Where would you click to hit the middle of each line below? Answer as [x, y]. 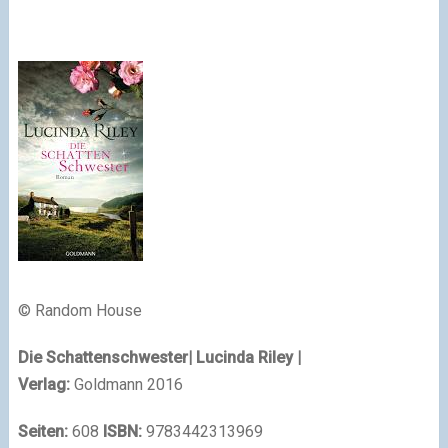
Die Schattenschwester [102, 357]
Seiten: [42, 431]
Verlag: [43, 384]
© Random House [79, 310]
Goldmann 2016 [126, 384]
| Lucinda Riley [240, 357]
